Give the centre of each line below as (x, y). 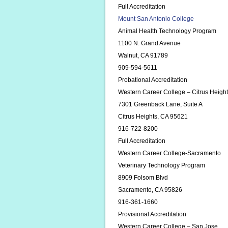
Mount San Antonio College (156, 19)
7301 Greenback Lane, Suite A (160, 104)
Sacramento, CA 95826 (150, 190)
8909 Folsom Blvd (143, 178)
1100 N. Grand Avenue (149, 43)
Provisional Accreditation (152, 214)
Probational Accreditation (153, 80)
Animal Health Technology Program (167, 31)
